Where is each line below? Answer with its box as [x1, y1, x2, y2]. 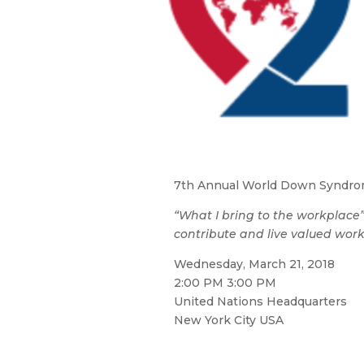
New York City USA [173, 313, 284, 328]
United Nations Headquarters [173, 294, 347, 310]
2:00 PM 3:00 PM [173, 275, 276, 291]
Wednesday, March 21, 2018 [173, 257, 335, 272]
